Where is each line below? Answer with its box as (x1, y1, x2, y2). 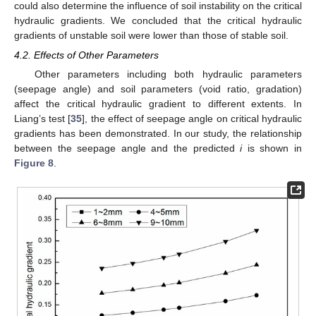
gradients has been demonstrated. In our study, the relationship (14, 128, 302, 140)
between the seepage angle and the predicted (14, 142, 241, 154)
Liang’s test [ (14, 113, 71, 125)
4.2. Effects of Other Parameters (14, 49, 159, 61)
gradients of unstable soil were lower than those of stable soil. (14, 29, 288, 41)
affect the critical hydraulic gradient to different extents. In (14, 98, 302, 110)
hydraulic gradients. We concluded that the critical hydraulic (14, 14, 302, 26)
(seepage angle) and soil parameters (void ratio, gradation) (14, 83, 302, 95)
